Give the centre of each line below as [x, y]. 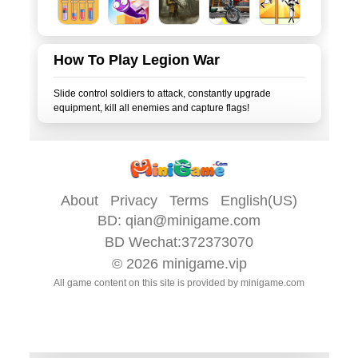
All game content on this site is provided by [147, 283]
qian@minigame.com [193, 221]
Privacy [134, 201]
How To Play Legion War [136, 60]
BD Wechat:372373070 [179, 242]
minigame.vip [204, 264]
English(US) [259, 201]
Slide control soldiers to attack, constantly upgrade [162, 93]
